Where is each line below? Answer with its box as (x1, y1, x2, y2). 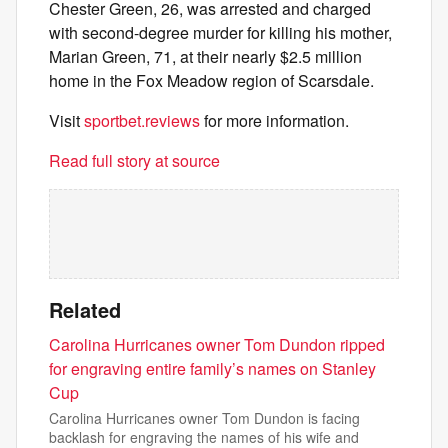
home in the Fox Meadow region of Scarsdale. (49, 69, 374, 92)
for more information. (200, 109, 349, 132)
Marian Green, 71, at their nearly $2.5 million (49, 45, 362, 68)
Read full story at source (49, 149, 220, 172)
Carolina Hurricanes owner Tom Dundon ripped (49, 333, 385, 356)
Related (49, 295, 121, 324)
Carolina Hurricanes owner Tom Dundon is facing (49, 408, 360, 428)
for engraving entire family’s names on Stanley (49, 357, 376, 380)
